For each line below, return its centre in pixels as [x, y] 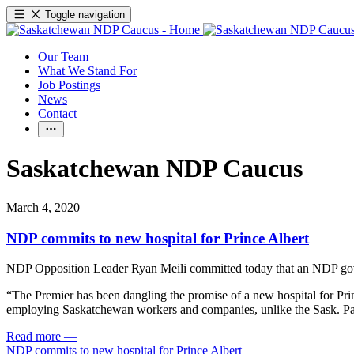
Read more [34, 337]
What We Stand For [87, 71]
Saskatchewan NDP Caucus [154, 169]
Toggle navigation [85, 15]
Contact [57, 113]
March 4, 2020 [43, 207]
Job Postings [69, 85]
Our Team [63, 56]
